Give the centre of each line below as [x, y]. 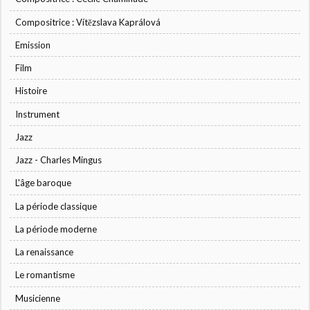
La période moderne [56, 229]
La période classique [56, 206]
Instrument [38, 114]
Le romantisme [45, 275]
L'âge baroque [44, 183]
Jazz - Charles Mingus [59, 160]
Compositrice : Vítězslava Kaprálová [88, 22]
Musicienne [38, 298]
